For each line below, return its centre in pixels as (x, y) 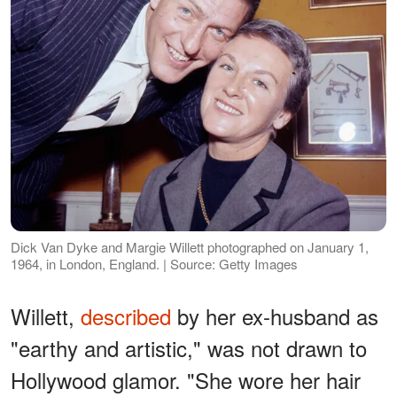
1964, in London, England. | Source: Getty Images (154, 264)
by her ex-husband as (275, 316)
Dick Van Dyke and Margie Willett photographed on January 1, (190, 247)
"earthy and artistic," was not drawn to (189, 348)
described (126, 316)
